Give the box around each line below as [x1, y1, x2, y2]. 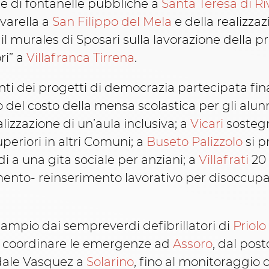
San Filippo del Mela [52, 14, 172, 29]
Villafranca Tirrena [26, 50, 134, 65]
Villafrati [199, 153, 249, 168]
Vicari [190, 116, 223, 131]
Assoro [173, 237, 213, 252]
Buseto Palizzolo [147, 134, 243, 150]
